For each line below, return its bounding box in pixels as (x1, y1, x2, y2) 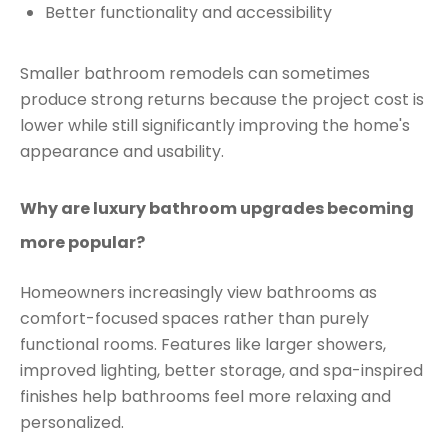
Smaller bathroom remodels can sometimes (20, 61, 370, 85)
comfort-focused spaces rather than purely (20, 306, 369, 330)
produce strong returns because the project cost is (20, 87, 424, 111)
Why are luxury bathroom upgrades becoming (20, 196, 414, 220)
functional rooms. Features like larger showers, (20, 332, 386, 356)
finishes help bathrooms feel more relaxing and (20, 384, 391, 408)
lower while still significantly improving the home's (20, 113, 410, 137)
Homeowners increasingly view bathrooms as (20, 280, 377, 304)
